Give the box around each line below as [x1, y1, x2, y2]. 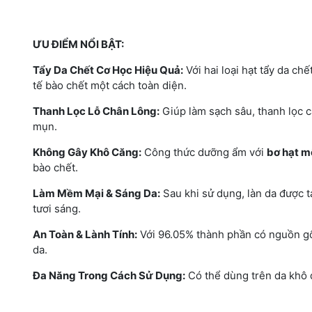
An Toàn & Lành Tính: [33, 227, 137, 241]
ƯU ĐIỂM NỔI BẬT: [33, 37, 124, 51]
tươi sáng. [33, 201, 81, 215]
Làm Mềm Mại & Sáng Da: [33, 186, 160, 200]
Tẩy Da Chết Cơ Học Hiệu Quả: [33, 63, 183, 77]
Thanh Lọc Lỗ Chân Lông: [33, 104, 159, 118]
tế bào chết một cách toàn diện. [33, 78, 187, 92]
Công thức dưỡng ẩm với [141, 145, 267, 159]
